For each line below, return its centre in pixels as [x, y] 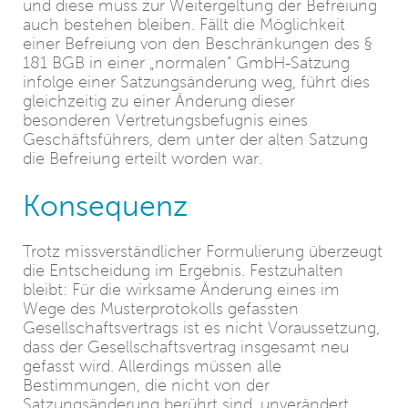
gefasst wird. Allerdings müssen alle [152, 366]
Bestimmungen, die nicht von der [146, 385]
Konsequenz [105, 205]
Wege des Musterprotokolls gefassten [161, 309]
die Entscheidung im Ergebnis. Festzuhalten [183, 270]
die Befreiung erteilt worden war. [143, 158]
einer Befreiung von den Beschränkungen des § [198, 44]
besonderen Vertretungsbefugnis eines [165, 120]
